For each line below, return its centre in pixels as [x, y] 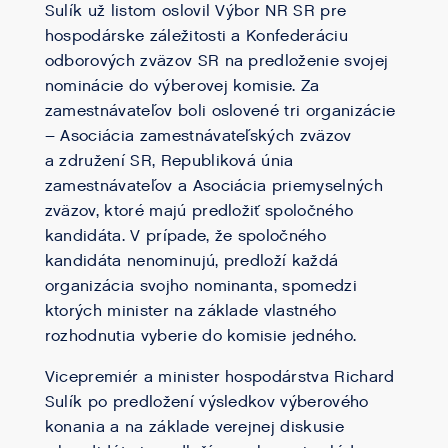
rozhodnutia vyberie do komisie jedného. [200, 336]
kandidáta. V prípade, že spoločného [185, 236]
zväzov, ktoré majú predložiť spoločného [199, 211]
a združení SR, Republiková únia [169, 161]
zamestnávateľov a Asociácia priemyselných [213, 186]
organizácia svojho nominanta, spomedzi [200, 286]
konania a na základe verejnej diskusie [194, 427]
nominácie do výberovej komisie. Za [182, 86]
